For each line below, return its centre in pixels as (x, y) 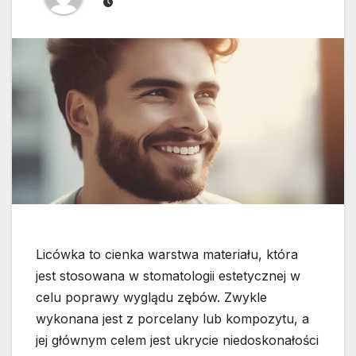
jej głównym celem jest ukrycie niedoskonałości (177, 341)
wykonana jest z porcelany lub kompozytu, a (172, 319)
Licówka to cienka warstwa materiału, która (167, 255)
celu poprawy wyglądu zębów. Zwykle (151, 298)
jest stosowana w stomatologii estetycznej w (168, 276)
